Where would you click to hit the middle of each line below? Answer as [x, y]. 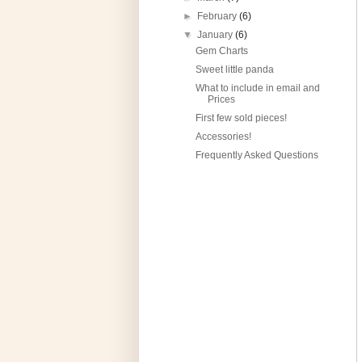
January [217, 35]
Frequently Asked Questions [257, 156]
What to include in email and [257, 88]
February [219, 17]
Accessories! [223, 137]
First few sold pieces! [241, 118]
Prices [221, 100]
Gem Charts [221, 51]
